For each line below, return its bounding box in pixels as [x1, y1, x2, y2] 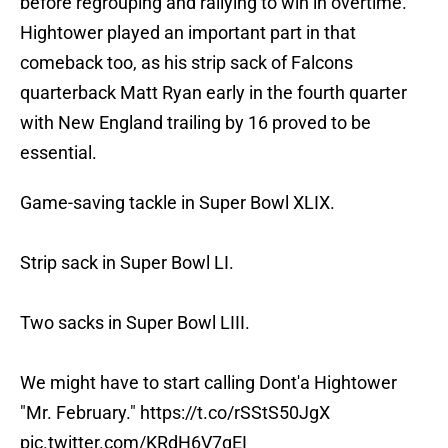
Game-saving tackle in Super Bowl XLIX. [20, 192, 335, 214]
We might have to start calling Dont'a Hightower [20, 372, 397, 394]
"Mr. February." [20, 402, 140, 424]
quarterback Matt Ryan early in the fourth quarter [20, 82, 407, 104]
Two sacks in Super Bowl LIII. [20, 312, 250, 334]
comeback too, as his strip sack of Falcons [20, 52, 353, 74]
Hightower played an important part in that [20, 22, 356, 44]
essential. [20, 142, 97, 164]
